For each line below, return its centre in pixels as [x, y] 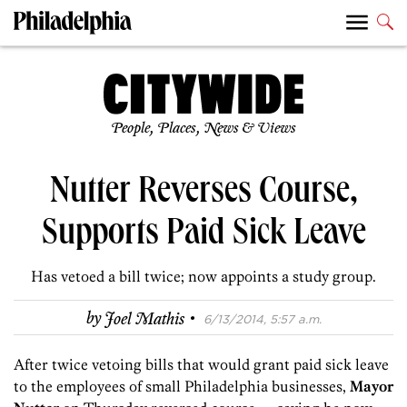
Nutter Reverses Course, [203, 195]
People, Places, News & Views [203, 129]
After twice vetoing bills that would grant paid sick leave [201, 365]
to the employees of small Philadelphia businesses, [182, 387]
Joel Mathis [144, 319]
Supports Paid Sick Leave [203, 237]
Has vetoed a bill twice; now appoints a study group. [203, 277]
